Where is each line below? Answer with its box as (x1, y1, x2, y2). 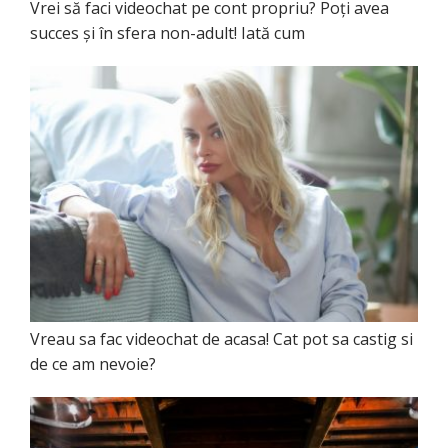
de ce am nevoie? (30, 352, 156, 375)
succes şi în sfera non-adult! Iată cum (30, 22, 305, 45)
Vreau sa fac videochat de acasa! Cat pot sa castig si (30, 327, 413, 350)
